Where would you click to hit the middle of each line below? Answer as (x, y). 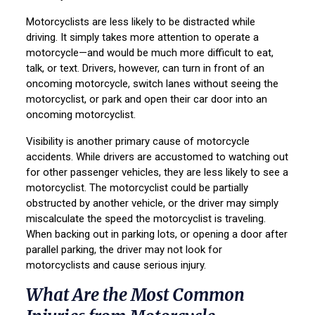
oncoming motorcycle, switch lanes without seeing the (153, 84)
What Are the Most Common (136, 295)
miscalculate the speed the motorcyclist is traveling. (146, 219)
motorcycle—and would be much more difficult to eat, (150, 53)
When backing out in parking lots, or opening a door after (157, 234)
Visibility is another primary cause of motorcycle (138, 142)
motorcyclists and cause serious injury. (118, 265)
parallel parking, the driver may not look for (124, 250)
